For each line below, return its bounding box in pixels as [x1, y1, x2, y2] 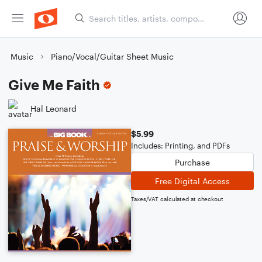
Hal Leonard [30, 103, 77, 113]
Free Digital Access [155, 175, 230, 186]
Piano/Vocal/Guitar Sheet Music [51, 51, 174, 61]
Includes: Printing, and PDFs [131, 141, 230, 150]
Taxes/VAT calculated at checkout [131, 195, 223, 202]
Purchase [175, 157, 210, 167]
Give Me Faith [8, 76, 100, 93]
